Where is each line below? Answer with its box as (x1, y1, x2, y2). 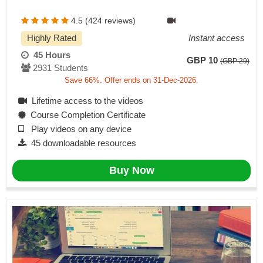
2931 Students (31, 63, 88, 73)
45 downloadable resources (26, 138, 136, 149)
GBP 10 (187, 56, 218, 66)
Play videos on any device (24, 124, 131, 134)
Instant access (188, 33, 245, 43)
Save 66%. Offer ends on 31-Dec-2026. (65, 76, 198, 85)
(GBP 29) (220, 57, 249, 65)
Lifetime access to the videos (27, 96, 143, 106)
